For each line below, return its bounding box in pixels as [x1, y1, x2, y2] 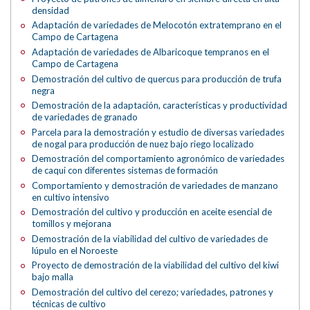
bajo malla [32, 271, 74, 283]
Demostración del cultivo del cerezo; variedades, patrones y [32, 286, 274, 298]
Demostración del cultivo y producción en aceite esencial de [32, 206, 273, 218]
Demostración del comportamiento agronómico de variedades [32, 153, 285, 165]
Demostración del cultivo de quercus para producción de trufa [32, 73, 282, 84]
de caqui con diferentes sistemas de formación [32, 165, 219, 176]
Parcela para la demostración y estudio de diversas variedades [32, 126, 285, 138]
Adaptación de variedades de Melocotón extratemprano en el [32, 19, 282, 31]
